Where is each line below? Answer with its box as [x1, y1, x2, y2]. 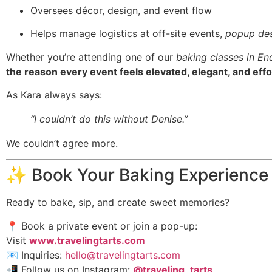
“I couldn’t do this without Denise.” [30, 112, 188, 125]
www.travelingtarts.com [29, 234, 145, 246]
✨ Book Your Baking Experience [6, 165, 268, 186]
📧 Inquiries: [6, 248, 65, 261]
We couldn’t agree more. [6, 137, 118, 149]
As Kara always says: [6, 88, 102, 101]
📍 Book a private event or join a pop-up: [6, 219, 197, 232]
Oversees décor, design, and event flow [30, 4, 212, 16]
